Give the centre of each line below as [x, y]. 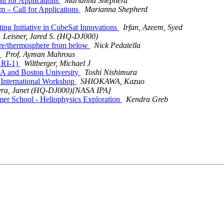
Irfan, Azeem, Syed [153, 27]
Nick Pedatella [117, 45]
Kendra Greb [147, 99]
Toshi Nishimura [111, 72]
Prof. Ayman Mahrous [40, 54]
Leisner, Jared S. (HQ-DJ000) [50, 36]
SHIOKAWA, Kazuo [112, 81]
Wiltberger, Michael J [57, 63]
